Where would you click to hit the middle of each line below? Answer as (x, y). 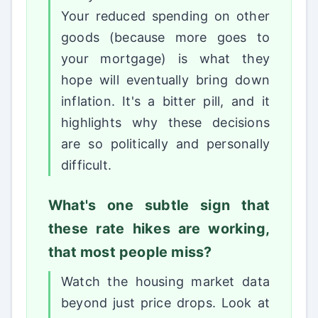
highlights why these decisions (165, 123)
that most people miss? (130, 252)
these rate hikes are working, (159, 229)
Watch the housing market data (165, 282)
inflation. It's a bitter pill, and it (165, 102)
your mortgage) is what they (165, 59)
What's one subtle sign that (159, 205)
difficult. (86, 165)
